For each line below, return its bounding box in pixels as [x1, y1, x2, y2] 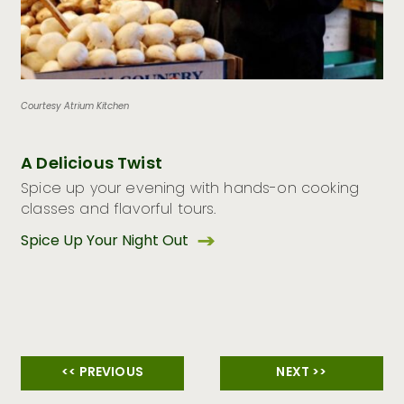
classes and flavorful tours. [21, 198, 216, 223]
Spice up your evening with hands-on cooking [21, 178, 360, 202]
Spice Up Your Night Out [21, 230, 193, 254]
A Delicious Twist [21, 151, 162, 179]
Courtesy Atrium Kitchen [21, 99, 130, 115]
